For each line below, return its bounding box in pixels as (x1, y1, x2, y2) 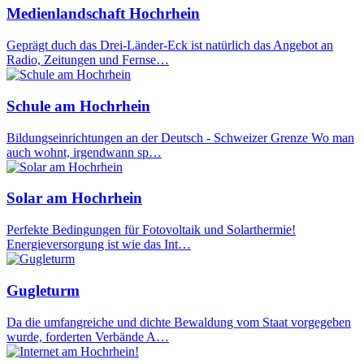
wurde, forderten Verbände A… (6, 329, 169, 344)
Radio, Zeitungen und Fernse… (6, 53, 169, 67)
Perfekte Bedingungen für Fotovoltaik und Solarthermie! (6, 223, 296, 237)
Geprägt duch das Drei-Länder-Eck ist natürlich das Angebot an (6, 38, 333, 53)
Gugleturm (6, 281, 80, 299)
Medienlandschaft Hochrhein (6, 5, 200, 23)
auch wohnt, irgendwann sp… (6, 145, 162, 159)
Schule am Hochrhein (6, 97, 150, 115)
